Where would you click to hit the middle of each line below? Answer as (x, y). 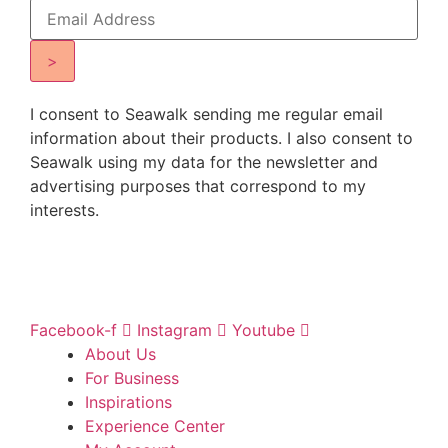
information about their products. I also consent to (221, 137)
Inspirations (128, 402)
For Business (132, 378)
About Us (120, 354)
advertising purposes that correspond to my (198, 185)
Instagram (174, 330)
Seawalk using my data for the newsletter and (204, 161)
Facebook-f (73, 330)
